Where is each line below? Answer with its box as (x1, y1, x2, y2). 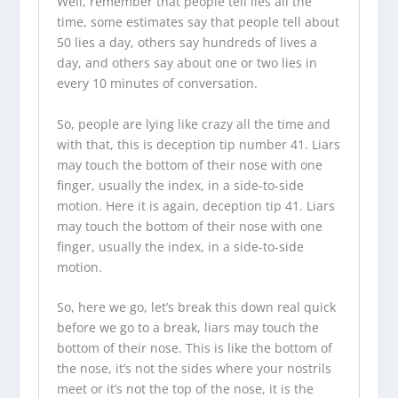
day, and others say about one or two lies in (56, 54, 317, 72)
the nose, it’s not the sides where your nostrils (56, 360, 331, 378)
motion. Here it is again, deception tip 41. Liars (56, 196, 335, 214)
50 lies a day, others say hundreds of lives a (56, 34, 317, 52)
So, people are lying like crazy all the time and (56, 115, 330, 132)
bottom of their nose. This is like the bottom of (56, 339, 332, 357)
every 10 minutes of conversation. (56, 75, 258, 92)
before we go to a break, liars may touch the (56, 319, 319, 337)
